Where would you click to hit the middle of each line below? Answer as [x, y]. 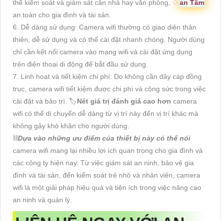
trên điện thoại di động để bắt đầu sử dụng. [80, 64]
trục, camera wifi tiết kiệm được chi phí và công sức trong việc [109, 89]
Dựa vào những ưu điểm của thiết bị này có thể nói [104, 138]
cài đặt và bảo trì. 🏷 [45, 101]
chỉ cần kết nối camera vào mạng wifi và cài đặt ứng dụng [103, 52]
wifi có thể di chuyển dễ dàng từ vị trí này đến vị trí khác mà [106, 114]
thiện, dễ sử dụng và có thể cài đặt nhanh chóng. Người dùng [109, 40]
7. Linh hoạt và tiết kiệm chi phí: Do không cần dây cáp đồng [107, 77]
